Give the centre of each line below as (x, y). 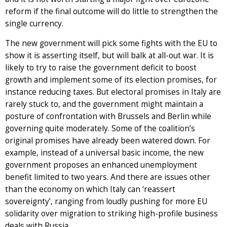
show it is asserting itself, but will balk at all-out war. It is (109, 55)
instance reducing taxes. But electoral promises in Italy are (113, 92)
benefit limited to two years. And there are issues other (108, 177)
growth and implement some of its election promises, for (111, 80)
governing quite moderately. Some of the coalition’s (100, 128)
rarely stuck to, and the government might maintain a (104, 104)
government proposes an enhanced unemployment (101, 165)
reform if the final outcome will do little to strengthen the (111, 11)
